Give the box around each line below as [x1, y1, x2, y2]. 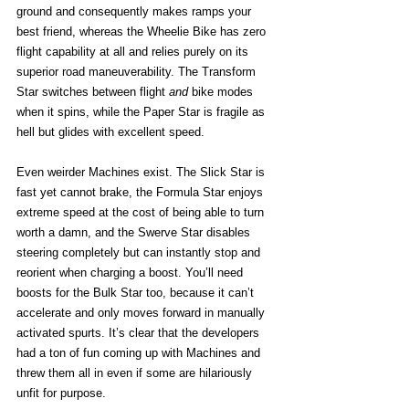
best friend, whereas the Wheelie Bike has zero [16, 25, 269, 38]
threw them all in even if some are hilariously [16, 366, 256, 380]
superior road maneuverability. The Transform [16, 65, 259, 79]
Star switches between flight [16, 85, 169, 99]
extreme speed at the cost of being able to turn [16, 205, 267, 219]
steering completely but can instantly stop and [16, 246, 264, 259]
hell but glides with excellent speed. [16, 125, 204, 139]
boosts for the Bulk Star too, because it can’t [16, 286, 257, 299]
